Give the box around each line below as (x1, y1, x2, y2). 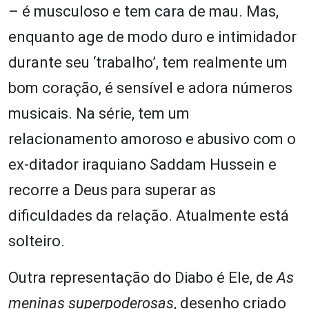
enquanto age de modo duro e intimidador (8, 28, 297, 46)
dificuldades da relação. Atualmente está (8, 207, 289, 225)
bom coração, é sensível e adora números (8, 79, 292, 97)
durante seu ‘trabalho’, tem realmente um (8, 54, 288, 72)
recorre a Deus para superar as (8, 181, 216, 199)
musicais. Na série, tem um (8, 105, 190, 123)
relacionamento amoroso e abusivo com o (8, 130, 296, 148)
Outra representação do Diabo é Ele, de (8, 269, 277, 287)
